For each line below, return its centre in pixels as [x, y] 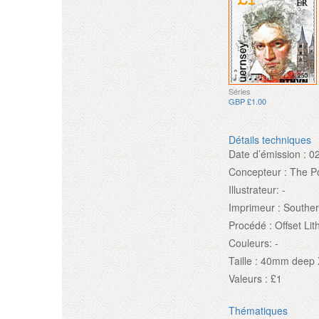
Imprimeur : [255, 208]
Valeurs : [249, 279]
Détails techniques [270, 140]
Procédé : [251, 225]
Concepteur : [258, 172]
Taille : [244, 261]
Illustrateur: [254, 190]
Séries [240, 91]
